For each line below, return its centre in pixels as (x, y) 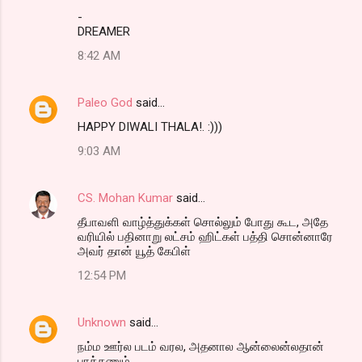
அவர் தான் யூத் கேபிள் (134, 251)
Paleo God (105, 102)
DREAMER (104, 31)
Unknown (102, 322)
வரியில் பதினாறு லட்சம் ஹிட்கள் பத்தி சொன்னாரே (205, 236)
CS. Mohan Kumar (125, 198)
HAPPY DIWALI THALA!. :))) (150, 126)
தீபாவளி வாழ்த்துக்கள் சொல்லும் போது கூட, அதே (203, 222)
